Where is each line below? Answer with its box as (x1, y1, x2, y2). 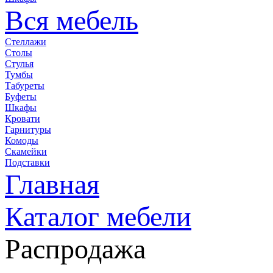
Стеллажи (5, 36, 46, 47)
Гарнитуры (5, 124, 51, 135)
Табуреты (5, 80, 44, 91)
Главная (5, 168, 99, 200)
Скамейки (5, 146, 47, 157)
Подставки (5, 157, 50, 168)
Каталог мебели (5, 200, 191, 232)
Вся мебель (5, 4, 138, 36)
